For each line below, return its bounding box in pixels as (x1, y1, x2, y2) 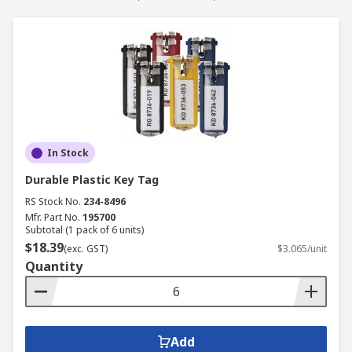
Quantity (25, 258, 82, 275)
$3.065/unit (277, 242, 327, 255)
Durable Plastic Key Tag (25, 172, 159, 187)
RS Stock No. (25, 195, 81, 208)
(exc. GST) (64, 242, 108, 255)
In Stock (47, 146, 89, 159)
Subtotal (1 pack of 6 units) (25, 223, 144, 236)
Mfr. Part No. (25, 211, 80, 224)
